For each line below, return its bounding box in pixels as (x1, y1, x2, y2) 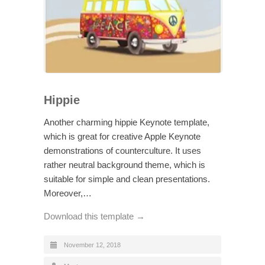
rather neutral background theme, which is (44, 159, 205, 170)
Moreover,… (44, 188, 92, 198)
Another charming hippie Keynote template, (44, 117, 209, 127)
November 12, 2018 (64, 241, 121, 248)
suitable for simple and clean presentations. (44, 173, 210, 184)
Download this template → (44, 211, 145, 221)
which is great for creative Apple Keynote (44, 131, 201, 141)
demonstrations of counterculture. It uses (44, 145, 201, 156)
